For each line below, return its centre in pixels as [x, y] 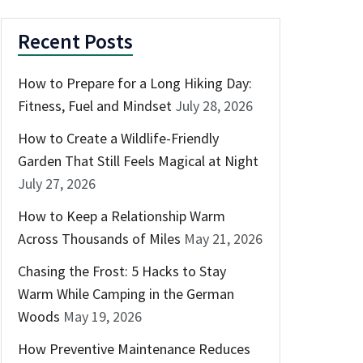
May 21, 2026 [223, 238]
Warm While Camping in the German [126, 293]
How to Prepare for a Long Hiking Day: [135, 83]
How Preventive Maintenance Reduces [134, 348]
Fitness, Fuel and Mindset [95, 105]
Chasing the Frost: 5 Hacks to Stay [122, 271]
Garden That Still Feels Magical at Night [138, 160]
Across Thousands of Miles [99, 238]
